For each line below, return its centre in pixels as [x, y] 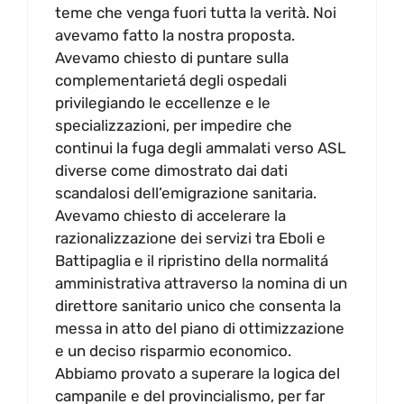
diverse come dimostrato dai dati [171, 171]
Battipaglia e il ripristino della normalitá [192, 261]
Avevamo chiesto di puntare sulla [172, 58]
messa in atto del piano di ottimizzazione [200, 329]
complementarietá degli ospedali [171, 81]
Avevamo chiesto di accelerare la [170, 216]
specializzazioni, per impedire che [174, 126]
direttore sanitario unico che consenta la [198, 306]
